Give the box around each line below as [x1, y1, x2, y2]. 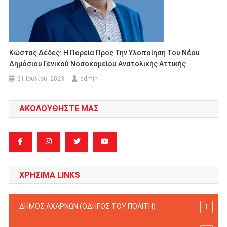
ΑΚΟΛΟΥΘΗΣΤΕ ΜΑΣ [19, 104, 99, 114]
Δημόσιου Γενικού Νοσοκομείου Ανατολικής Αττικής [9, 60, 186, 68]
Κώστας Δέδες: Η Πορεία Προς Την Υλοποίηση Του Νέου [9, 49, 200, 57]
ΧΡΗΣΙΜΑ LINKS [19, 170, 80, 180]
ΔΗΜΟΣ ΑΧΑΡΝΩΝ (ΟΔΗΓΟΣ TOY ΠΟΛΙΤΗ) [19, 202, 156, 211]
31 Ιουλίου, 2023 [17, 75, 65, 83]
